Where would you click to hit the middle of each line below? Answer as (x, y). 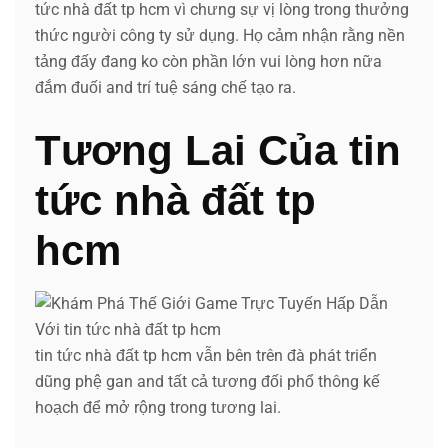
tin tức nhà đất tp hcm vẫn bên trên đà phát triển (206, 355)
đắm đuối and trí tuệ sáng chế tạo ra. (165, 87)
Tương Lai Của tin (218, 150)
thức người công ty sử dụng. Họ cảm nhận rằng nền (220, 35)
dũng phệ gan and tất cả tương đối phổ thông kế (207, 381)
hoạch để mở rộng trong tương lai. (158, 407)
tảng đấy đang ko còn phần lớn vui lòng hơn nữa (208, 61)
